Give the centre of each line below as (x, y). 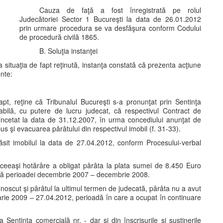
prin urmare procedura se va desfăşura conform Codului (110, 28)
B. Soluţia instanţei (68, 51)
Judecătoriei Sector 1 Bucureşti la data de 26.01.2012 (110, 19)
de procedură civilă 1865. (59, 37)
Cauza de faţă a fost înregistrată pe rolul (120, 10)
